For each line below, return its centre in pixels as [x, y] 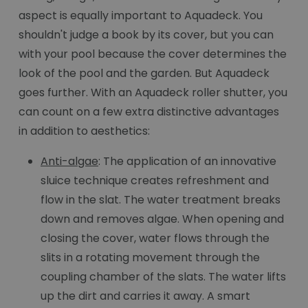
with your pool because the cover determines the [153, 54]
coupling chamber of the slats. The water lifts [163, 277]
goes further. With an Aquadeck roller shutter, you [153, 93]
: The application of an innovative [187, 162]
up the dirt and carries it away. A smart [145, 296]
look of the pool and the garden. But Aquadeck [144, 74]
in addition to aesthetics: [84, 131]
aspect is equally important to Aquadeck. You [141, 16]
